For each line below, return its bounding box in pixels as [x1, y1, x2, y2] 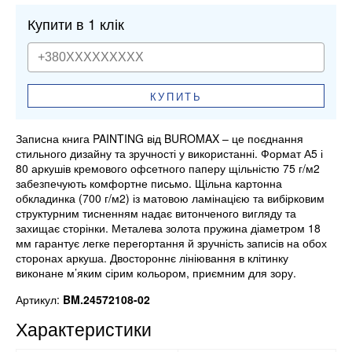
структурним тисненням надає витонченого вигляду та [16, 205, 296, 222]
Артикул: [16, 291, 63, 308]
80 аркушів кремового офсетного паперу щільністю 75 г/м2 [16, 160, 320, 177]
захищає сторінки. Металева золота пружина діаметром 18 [16, 220, 321, 236]
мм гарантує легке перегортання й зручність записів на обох [16, 235, 327, 251]
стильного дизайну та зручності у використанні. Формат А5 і [16, 145, 323, 162]
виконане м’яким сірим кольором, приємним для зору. [16, 265, 296, 281]
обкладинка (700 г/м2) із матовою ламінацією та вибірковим [16, 190, 324, 207]
